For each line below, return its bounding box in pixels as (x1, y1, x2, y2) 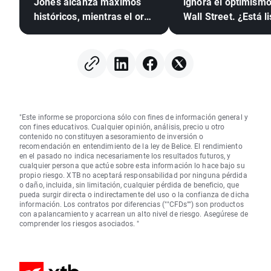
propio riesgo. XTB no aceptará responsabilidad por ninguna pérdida (19, 170, 247, 180)
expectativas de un (34, 39, 117, 52)
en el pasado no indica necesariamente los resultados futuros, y (19, 151, 231, 161)
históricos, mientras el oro (34, 10, 150, 23)
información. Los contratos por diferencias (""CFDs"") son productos (19, 199, 244, 209)
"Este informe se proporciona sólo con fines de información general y (19, 112, 248, 122)
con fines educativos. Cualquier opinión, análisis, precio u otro (19, 122, 225, 132)
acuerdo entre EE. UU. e (34, 53, 140, 67)
